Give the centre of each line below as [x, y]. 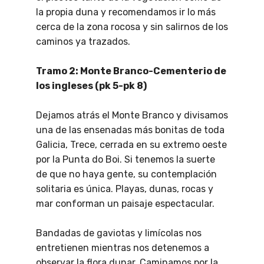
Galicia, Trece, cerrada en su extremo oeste [131, 145]
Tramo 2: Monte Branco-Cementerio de [131, 71]
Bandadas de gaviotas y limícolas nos [119, 233]
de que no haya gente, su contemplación [126, 174]
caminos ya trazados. [83, 42]
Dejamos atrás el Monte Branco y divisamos [132, 115]
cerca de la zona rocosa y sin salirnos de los [132, 27]
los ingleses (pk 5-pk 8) [92, 86]
